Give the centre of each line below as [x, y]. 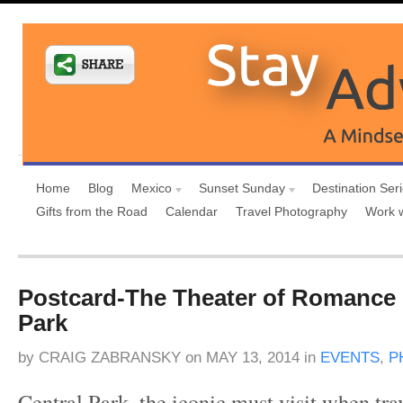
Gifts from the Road [92, 211]
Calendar [192, 211]
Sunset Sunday [242, 188]
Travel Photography [291, 211]
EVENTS [350, 358]
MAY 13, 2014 [251, 358]
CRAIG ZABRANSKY [110, 358]
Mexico [152, 188]
